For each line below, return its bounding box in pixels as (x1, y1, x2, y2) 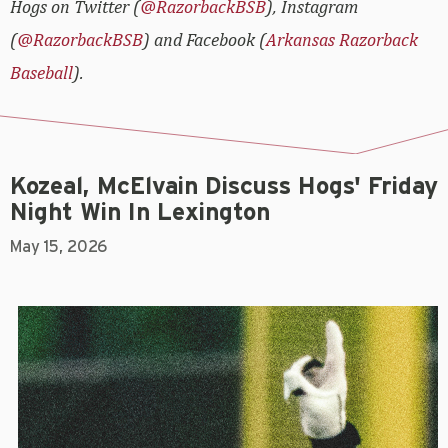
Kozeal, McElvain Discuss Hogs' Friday (10, 175, 438, 200)
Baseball (10, 62, 73, 84)
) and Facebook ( (143, 29, 266, 51)
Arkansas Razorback (266, 29, 418, 51)
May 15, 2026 (10, 239, 107, 256)
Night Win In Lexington (10, 201, 270, 226)
